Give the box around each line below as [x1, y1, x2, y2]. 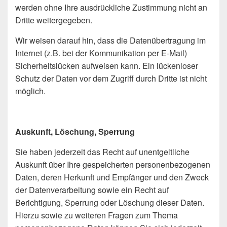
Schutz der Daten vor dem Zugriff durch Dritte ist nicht [15, 72, 207, 84]
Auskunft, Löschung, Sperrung [15, 125, 135, 137]
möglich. [15, 85, 46, 97]
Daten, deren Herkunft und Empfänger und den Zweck [15, 171, 209, 183]
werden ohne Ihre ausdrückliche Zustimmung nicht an [15, 1, 207, 13]
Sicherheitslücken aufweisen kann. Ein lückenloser [15, 59, 198, 71]
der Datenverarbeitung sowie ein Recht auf [15, 183, 169, 196]
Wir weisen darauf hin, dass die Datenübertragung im [15, 34, 206, 46]
